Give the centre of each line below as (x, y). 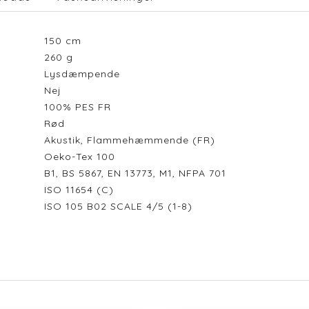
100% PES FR (81, 107)
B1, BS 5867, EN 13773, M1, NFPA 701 (135, 173)
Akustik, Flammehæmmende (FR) (129, 140)
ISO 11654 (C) (82, 190)
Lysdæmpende (85, 74)
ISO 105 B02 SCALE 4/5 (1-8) (121, 206)
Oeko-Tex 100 (83, 157)
